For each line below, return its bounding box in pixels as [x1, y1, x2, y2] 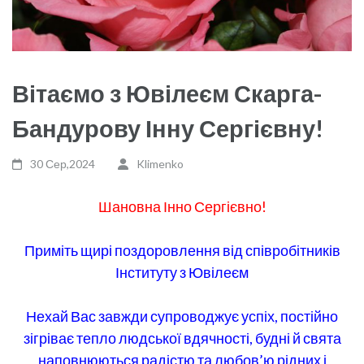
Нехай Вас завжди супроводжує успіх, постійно [26, 306, 338, 325]
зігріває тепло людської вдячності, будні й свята [23, 328, 341, 347]
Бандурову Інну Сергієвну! [12, 113, 323, 142]
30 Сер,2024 [30, 156, 96, 171]
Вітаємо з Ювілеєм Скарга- [12, 78, 322, 107]
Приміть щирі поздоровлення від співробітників [24, 240, 340, 259]
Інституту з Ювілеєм [115, 262, 249, 281]
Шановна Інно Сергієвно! [97, 197, 266, 215]
